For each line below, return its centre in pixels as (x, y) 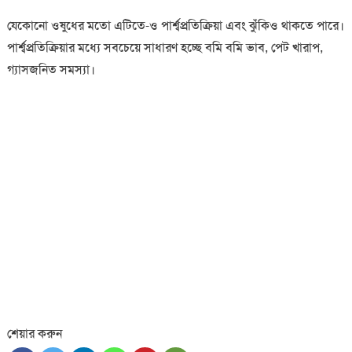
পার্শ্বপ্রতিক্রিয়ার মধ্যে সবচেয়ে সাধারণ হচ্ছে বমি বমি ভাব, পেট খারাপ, (165, 48)
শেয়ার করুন (34, 334)
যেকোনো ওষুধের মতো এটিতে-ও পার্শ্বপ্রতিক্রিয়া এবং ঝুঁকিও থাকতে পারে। (175, 26)
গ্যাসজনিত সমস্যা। (51, 70)
